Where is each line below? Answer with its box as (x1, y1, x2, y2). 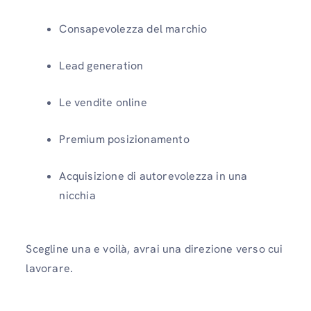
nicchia (59, 188, 96, 203)
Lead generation (59, 58, 144, 74)
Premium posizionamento (59, 132, 190, 147)
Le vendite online (59, 95, 147, 110)
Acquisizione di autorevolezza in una (59, 169, 248, 184)
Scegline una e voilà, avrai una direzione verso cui (26, 242, 283, 257)
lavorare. (26, 261, 74, 276)
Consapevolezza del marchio (59, 22, 208, 37)
